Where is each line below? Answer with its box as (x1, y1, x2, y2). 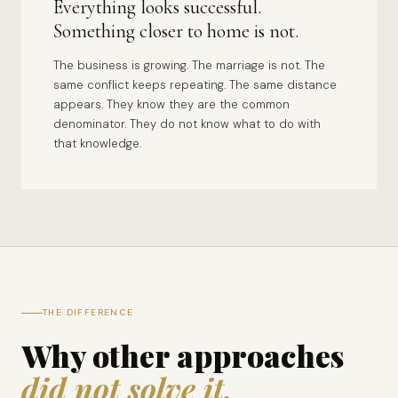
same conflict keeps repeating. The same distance (53, 77, 337, 92)
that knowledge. (53, 136, 141, 151)
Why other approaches (21, 335, 344, 376)
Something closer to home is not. (53, 20, 298, 43)
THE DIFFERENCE (43, 306, 134, 318)
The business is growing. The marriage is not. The (53, 58, 325, 73)
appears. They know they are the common (53, 97, 290, 112)
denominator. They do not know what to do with (53, 116, 321, 131)
